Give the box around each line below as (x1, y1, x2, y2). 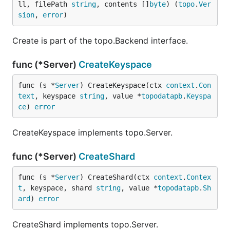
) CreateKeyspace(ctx (80, 81, 166, 89)
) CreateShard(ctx (80, 173, 154, 181)
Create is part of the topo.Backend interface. (12, 35, 188, 46)
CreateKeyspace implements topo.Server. (12, 127, 172, 138)
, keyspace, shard (22, 184, 96, 192)
